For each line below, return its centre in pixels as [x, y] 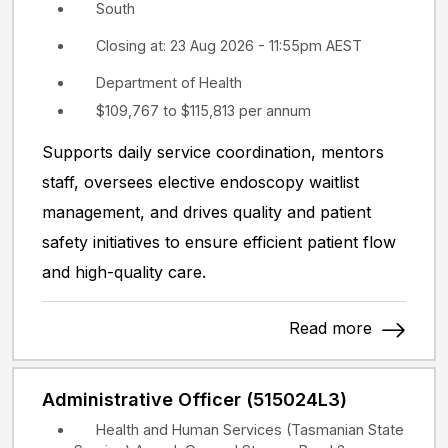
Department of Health [169, 82]
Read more [333, 327]
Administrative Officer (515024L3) [194, 399]
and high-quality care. [124, 271]
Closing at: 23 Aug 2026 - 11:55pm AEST [229, 45]
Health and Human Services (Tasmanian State [250, 429]
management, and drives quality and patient [206, 211]
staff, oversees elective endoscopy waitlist [200, 181]
